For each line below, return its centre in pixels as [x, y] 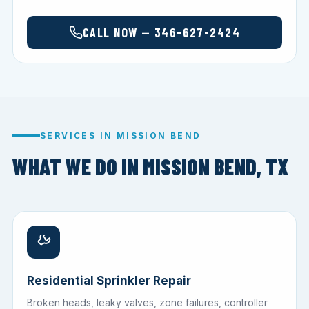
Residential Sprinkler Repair [109, 281]
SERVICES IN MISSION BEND [121, 136]
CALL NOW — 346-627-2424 [161, 33]
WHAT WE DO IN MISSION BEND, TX [150, 167]
